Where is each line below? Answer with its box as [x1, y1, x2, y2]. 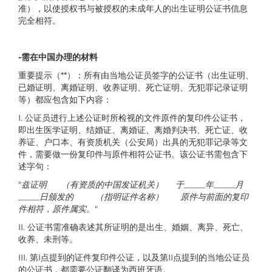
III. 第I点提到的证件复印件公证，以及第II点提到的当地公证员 [18, 251, 250, 263]
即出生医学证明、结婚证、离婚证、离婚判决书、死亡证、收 [18, 124, 248, 135]
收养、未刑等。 [18, 233, 78, 245]
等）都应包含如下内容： [18, 93, 112, 105]
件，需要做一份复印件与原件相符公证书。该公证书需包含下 [18, 148, 248, 160]
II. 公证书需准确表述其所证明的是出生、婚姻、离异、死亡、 [18, 221, 248, 233]
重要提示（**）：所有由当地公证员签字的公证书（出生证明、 [18, 69, 254, 81]
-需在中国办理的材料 [18, 51, 98, 63]
